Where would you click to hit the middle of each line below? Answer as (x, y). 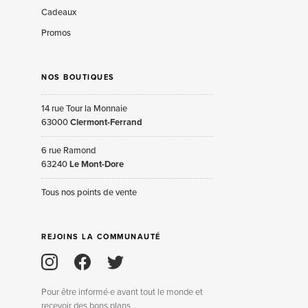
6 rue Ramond (69, 150)
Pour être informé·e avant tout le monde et (122, 293)
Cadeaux (59, 12)
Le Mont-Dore (97, 164)
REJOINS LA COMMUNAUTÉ (101, 237)
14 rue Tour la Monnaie (84, 108)
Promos (56, 33)
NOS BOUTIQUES (78, 77)
